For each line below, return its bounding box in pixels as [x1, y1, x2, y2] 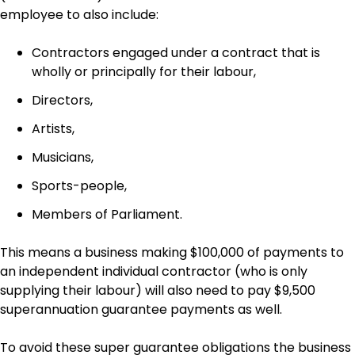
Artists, [32, 120, 74, 139]
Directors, [32, 91, 93, 110]
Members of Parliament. [32, 205, 182, 224]
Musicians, [32, 148, 94, 167]
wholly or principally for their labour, [32, 63, 256, 82]
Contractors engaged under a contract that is [32, 44, 320, 63]
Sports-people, [32, 177, 127, 196]
